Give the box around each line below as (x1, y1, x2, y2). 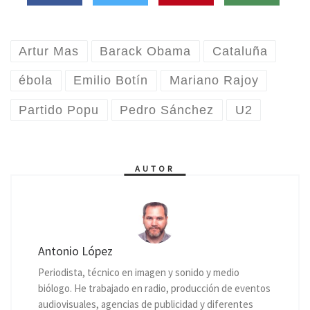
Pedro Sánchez (120, 102, 215, 117)
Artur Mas (19, 44, 80, 58)
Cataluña (212, 44, 268, 58)
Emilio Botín (73, 73, 149, 88)
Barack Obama (100, 44, 192, 58)
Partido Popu (19, 102, 100, 117)
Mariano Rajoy (169, 73, 259, 88)
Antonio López (37, 242, 113, 259)
